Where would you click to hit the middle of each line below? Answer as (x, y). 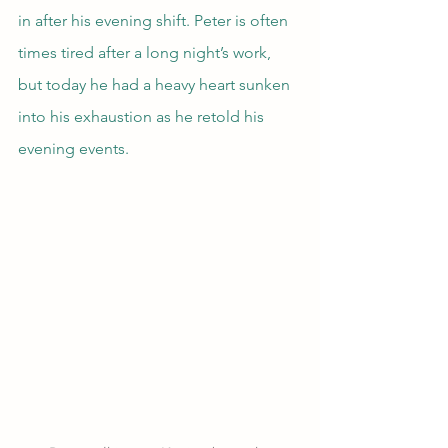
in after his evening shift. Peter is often (155, 21)
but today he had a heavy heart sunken (156, 85)
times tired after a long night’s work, (146, 53)
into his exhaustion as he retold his (143, 117)
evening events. (73, 149)
